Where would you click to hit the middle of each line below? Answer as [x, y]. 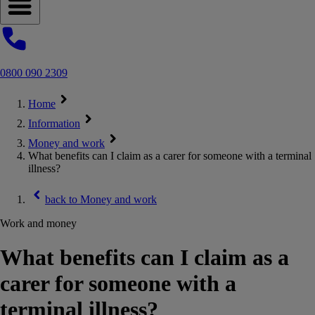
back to [63, 199]
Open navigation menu [51, 27]
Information [54, 123]
